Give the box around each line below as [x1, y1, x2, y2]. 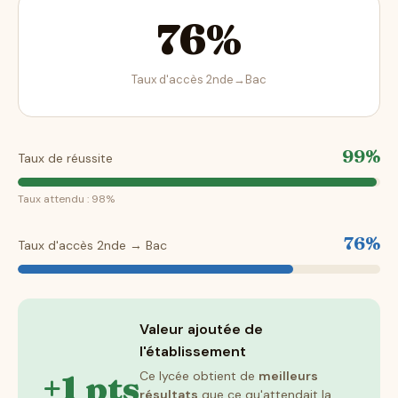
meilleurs [259, 368, 318, 385]
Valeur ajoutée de [139, 320, 263, 339]
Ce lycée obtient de [139, 368, 259, 385]
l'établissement [139, 342, 246, 362]
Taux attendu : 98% [18, 192, 115, 207]
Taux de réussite [18, 150, 113, 167]
